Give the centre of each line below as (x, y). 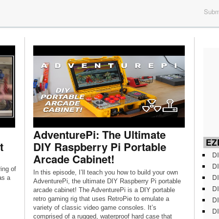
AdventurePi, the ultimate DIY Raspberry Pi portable (107, 181)
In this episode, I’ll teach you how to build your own (105, 172)
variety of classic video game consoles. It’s (95, 208)
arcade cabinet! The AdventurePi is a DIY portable (104, 190)
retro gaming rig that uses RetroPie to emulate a (101, 199)
